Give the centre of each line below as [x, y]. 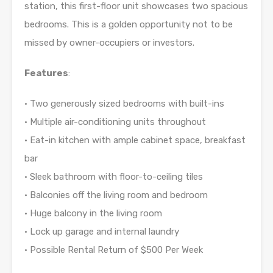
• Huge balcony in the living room [93, 213]
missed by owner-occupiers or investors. [109, 42]
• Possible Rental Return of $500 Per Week [114, 250]
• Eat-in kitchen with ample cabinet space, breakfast [135, 140]
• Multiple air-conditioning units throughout [115, 122]
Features [46, 73]
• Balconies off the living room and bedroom [116, 195]
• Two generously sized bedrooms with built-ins [124, 103]
